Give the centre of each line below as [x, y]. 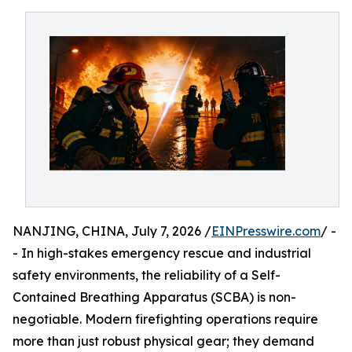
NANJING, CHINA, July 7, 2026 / [112, 231]
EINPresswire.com [266, 231]
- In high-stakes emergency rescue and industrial [162, 253]
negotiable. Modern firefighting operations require [165, 319]
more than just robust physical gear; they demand [163, 341]
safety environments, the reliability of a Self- [147, 275]
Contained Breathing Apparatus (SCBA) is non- [154, 297]
